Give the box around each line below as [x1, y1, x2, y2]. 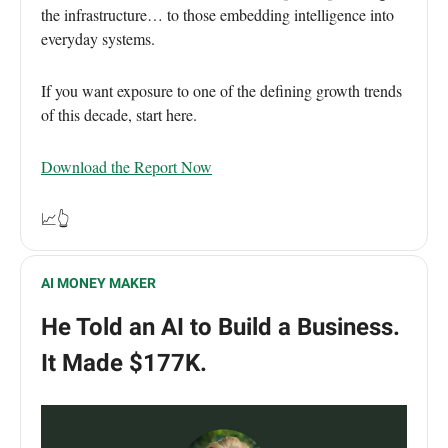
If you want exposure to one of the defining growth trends [41, 80, 402, 102]
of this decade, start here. [41, 104, 197, 126]
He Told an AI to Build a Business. [41, 313, 400, 342]
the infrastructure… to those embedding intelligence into [41, 4, 394, 26]
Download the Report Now [41, 156, 212, 178]
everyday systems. [41, 28, 155, 50]
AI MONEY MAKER [41, 275, 156, 292]
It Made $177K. [41, 349, 207, 378]
